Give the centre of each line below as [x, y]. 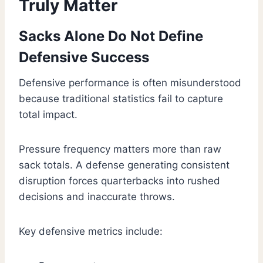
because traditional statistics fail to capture [121, 99]
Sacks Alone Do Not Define [111, 36]
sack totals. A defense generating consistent [124, 165]
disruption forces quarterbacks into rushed [119, 181]
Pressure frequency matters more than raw [120, 149]
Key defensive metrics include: [91, 232]
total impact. [48, 115]
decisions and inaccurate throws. [97, 197]
